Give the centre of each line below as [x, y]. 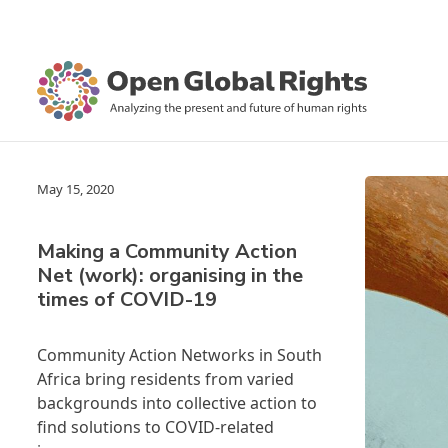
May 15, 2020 [75, 189]
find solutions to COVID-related [155, 427]
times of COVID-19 [127, 299]
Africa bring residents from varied [165, 379]
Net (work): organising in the [170, 275]
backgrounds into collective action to [177, 403]
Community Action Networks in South [179, 355]
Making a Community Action [167, 251]
